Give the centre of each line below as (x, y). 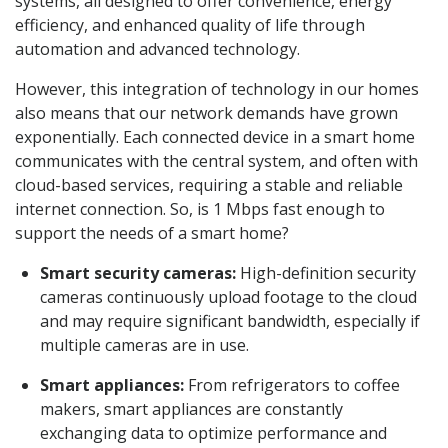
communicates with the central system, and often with (216, 161)
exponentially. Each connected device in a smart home (215, 137)
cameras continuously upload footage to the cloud (228, 297)
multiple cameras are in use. (144, 345)
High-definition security (326, 273)
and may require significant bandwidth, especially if (230, 321)
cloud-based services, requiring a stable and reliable (209, 185)
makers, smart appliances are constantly (191, 409)
